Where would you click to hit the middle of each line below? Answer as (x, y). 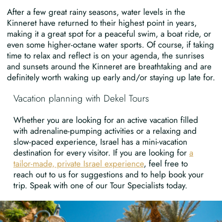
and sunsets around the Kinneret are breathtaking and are (109, 66)
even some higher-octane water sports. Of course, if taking (110, 44)
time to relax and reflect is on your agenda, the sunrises (105, 55)
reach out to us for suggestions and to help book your (109, 174)
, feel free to (166, 163)
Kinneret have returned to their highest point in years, (102, 23)
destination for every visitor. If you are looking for (101, 152)
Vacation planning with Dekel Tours (81, 98)
